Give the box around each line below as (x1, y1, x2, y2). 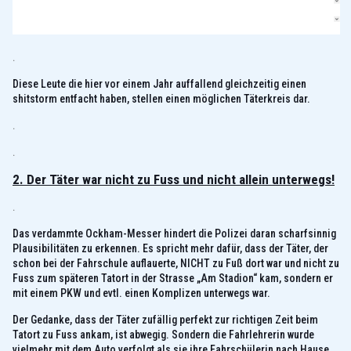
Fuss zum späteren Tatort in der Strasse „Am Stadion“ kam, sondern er (13, 271, 333, 284)
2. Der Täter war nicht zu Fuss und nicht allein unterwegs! (13, 171, 335, 187)
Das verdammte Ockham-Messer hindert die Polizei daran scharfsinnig (13, 226, 336, 240)
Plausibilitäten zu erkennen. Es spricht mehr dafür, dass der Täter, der (13, 241, 328, 255)
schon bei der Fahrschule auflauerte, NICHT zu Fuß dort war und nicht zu (13, 256, 339, 270)
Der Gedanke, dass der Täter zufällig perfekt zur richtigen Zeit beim (13, 313, 318, 326)
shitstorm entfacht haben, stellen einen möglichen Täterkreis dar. (13, 92, 310, 105)
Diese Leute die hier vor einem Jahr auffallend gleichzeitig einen (13, 77, 306, 90)
